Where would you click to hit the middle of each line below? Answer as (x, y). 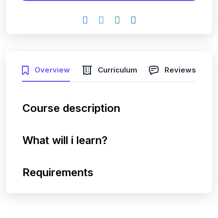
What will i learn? (65, 140)
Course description (71, 108)
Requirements (58, 172)
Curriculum (117, 70)
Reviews (180, 70)
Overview (52, 70)
